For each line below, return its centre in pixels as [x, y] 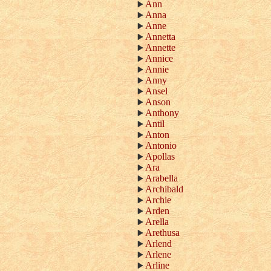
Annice [159, 58]
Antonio [161, 145]
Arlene [158, 254]
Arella [157, 222]
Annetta [160, 37]
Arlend [158, 243]
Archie [158, 200]
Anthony [162, 113]
